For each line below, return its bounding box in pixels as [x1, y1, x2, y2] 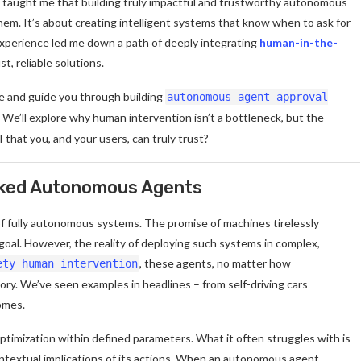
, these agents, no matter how [139, 255, 291, 270]
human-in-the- [259, 35, 338, 49]
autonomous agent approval [167, 89, 328, 103]
